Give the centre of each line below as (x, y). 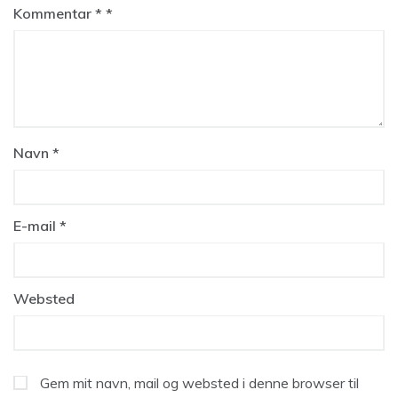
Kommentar (54, 13)
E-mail (36, 226)
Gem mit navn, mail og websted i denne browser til (199, 383)
